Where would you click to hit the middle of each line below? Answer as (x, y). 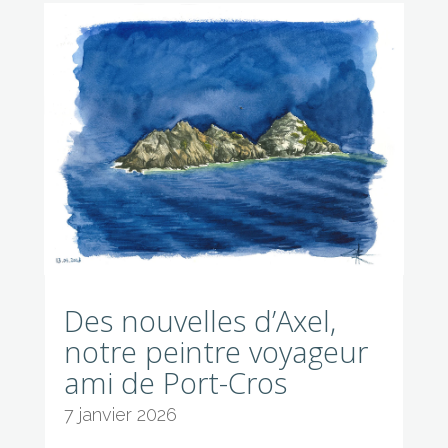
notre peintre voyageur (215, 352)
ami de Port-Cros (175, 383)
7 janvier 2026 (120, 415)
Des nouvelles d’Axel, (199, 321)
